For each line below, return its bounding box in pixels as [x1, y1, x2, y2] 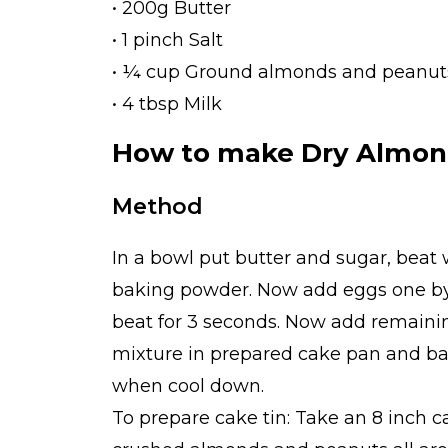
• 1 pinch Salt [112, 28, 223, 51]
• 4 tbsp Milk [112, 92, 222, 115]
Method [112, 192, 203, 220]
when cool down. [112, 375, 264, 398]
